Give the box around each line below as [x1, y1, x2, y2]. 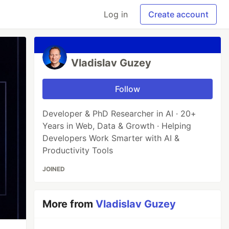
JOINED [42, 165, 65, 173]
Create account [148, 9, 209, 19]
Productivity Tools [42, 145, 113, 155]
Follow [115, 84, 141, 94]
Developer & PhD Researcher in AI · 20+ [42, 108, 197, 119]
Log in [104, 9, 128, 19]
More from [42, 198, 96, 210]
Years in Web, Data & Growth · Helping [42, 121, 192, 131]
